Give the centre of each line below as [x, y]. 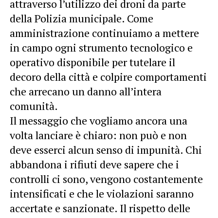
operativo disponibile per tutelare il [92, 62]
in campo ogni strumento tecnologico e [101, 47]
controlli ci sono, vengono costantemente [106, 179]
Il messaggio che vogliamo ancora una [99, 120]
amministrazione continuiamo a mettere [104, 33]
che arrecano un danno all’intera [86, 91]
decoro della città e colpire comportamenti [108, 76]
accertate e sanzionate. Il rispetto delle [100, 208]
